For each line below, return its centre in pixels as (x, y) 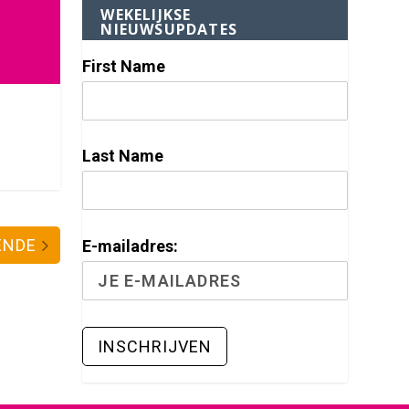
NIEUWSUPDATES (169, 29)
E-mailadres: (131, 246)
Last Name (123, 156)
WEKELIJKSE (146, 14)
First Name (124, 66)
